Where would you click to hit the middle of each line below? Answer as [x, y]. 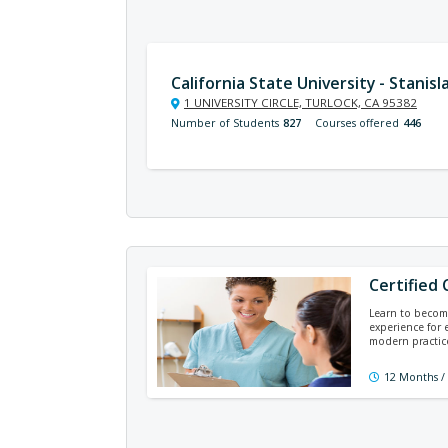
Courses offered [357, 123]
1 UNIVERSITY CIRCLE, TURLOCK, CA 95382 [300, 102]
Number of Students [225, 123]
